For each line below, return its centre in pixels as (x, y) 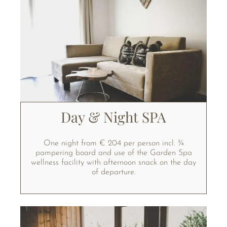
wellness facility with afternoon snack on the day (113, 162)
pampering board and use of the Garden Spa (113, 153)
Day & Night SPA (113, 117)
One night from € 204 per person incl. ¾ (113, 143)
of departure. (113, 172)
